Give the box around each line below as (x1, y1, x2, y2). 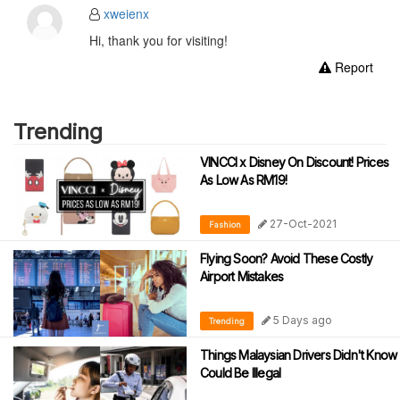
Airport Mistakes (200, 268, 284, 284)
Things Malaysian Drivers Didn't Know (200, 346, 397, 362)
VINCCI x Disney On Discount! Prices (200, 154, 388, 170)
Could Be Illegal (200, 364, 281, 380)
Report (330, 57, 373, 76)
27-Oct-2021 (267, 216, 337, 230)
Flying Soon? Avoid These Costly (200, 250, 373, 266)
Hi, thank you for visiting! (88, 30, 228, 49)
